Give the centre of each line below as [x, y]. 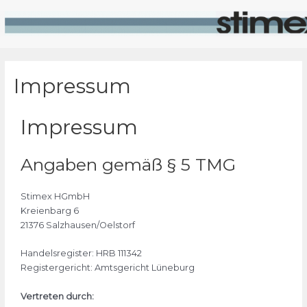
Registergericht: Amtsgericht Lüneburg [107, 268]
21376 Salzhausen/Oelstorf [77, 225]
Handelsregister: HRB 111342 [81, 254]
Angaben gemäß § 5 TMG [128, 165]
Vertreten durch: [57, 296]
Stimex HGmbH [55, 197]
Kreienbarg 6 [49, 211]
